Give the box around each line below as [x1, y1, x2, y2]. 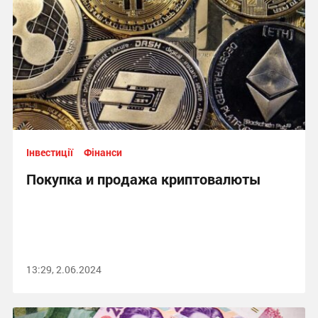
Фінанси [83, 146, 122, 159]
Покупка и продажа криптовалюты [26, 170, 261, 188]
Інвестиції [26, 146, 73, 159]
